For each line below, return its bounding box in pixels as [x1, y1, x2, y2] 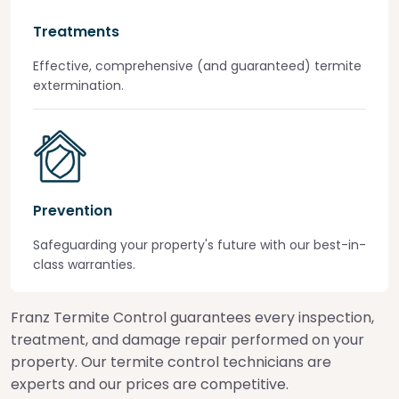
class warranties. [33, 256, 135, 273]
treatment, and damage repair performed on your [11, 330, 364, 350]
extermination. [33, 77, 124, 94]
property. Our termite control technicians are [11, 352, 331, 372]
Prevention [33, 200, 112, 221]
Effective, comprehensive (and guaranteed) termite [33, 57, 362, 75]
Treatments [33, 21, 119, 42]
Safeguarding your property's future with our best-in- [33, 236, 366, 254]
